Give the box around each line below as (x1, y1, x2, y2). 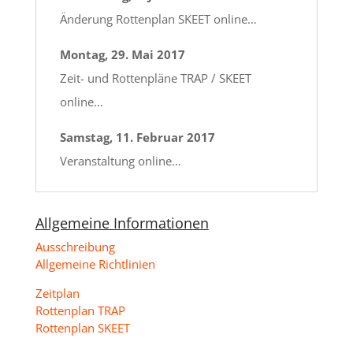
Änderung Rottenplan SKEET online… (59, 11, 257, 28)
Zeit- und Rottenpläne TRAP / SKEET (59, 70, 251, 87)
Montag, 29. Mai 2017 (59, 46, 185, 63)
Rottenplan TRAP (35, 303, 125, 319)
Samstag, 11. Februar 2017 (59, 129, 215, 146)
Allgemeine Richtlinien (35, 256, 155, 273)
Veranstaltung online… (59, 153, 181, 169)
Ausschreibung (35, 239, 115, 255)
